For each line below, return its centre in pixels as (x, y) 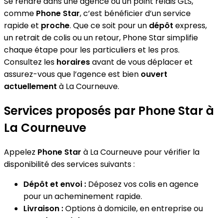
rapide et (22, 25)
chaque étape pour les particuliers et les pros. (92, 50)
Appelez (21, 152)
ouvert (154, 74)
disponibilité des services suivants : (69, 164)
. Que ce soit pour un (109, 25)
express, (190, 25)
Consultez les (30, 62)
